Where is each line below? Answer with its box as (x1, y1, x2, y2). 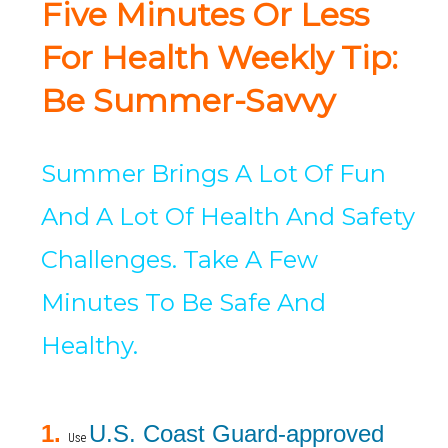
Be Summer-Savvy (40, 80, 335, 120)
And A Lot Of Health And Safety (40, 201, 415, 231)
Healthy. (40, 330, 138, 360)
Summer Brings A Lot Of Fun (40, 158, 386, 188)
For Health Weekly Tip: (40, 37, 398, 77)
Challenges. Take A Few (40, 244, 318, 274)
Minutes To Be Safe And (40, 287, 326, 317)
